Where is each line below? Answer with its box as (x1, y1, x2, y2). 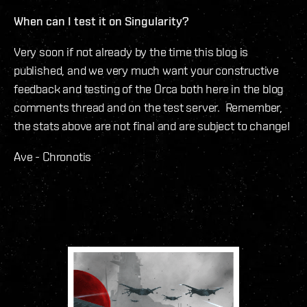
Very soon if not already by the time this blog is (14, 44, 249, 59)
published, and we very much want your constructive (14, 62, 280, 77)
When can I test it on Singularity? (14, 13, 189, 28)
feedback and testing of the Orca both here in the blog (14, 81, 284, 96)
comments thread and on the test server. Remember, (14, 99, 283, 114)
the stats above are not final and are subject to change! (14, 118, 291, 133)
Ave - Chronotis (14, 149, 92, 164)
